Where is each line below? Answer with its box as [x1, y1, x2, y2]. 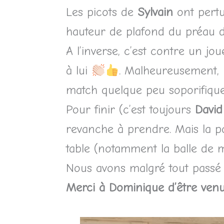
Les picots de [66, 5, 137, 19]
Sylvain [137, 5, 173, 19]
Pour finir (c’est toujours [66, 102, 195, 117]
